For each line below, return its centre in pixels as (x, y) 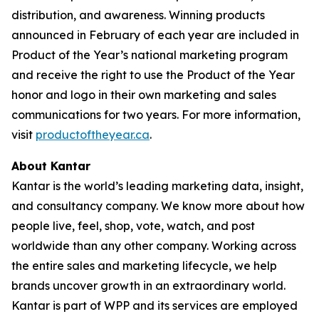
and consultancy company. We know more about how (158, 206)
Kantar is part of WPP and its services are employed (155, 305)
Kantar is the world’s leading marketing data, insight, (157, 186)
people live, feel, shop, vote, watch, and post (133, 226)
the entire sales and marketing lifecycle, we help (144, 266)
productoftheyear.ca (93, 135)
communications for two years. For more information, (156, 115)
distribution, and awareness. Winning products (138, 15)
